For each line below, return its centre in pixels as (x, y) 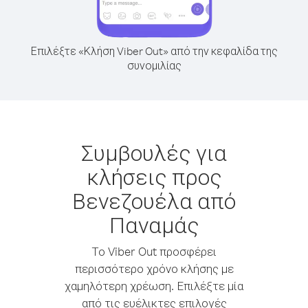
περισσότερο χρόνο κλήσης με (154, 268)
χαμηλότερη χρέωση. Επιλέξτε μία (154, 286)
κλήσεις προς (154, 176)
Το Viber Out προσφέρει (154, 251)
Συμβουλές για (154, 152)
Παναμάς (154, 224)
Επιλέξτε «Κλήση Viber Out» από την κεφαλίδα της (154, 51)
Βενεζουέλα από (154, 200)
